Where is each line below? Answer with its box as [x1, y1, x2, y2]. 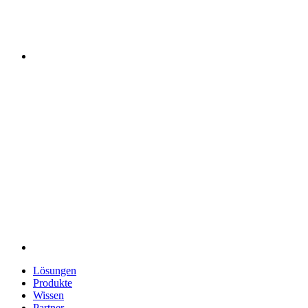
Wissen [33, 289, 64, 302]
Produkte [33, 277, 72, 289]
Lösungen [33, 265, 76, 277]
